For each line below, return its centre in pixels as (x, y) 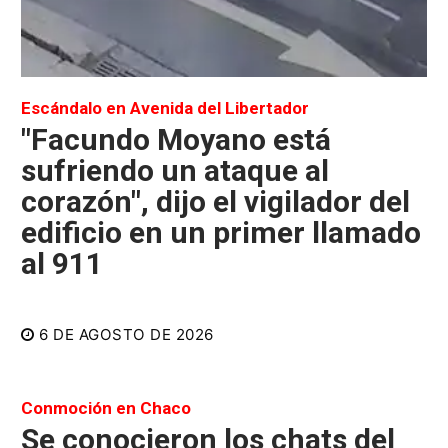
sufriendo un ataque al (175, 170)
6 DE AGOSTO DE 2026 (126, 335)
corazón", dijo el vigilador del (215, 201)
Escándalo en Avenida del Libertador (165, 107)
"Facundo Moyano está (176, 139)
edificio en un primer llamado (221, 232)
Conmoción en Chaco (106, 407)
